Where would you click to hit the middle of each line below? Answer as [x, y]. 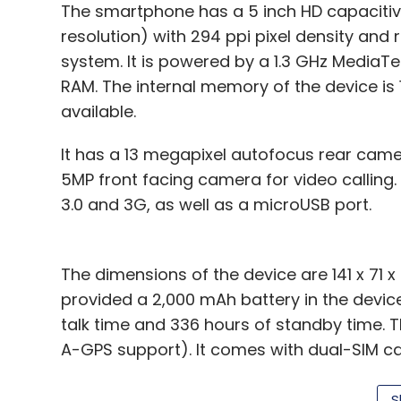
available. [98, 111]
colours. [92, 375]
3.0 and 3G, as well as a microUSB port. [216, 205]
